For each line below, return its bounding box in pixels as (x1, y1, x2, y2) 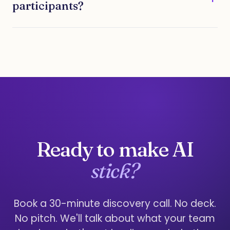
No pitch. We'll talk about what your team (15, 212, 215, 225)
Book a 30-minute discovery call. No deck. (14, 197, 216, 210)
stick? (91, 158, 139, 183)
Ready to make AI (36, 137, 194, 162)
